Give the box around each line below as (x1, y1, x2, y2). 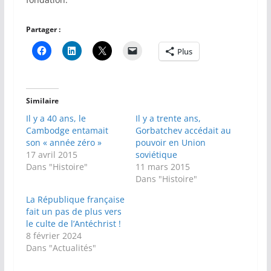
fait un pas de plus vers (25, 206, 122, 218)
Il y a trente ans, (135, 113, 201, 125)
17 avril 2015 (25, 149, 77, 161)
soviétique (135, 149, 177, 161)
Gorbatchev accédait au (135, 125, 231, 137)
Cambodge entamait (25, 125, 108, 137)
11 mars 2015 (135, 161, 190, 173)
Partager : (25, 24, 60, 35)
